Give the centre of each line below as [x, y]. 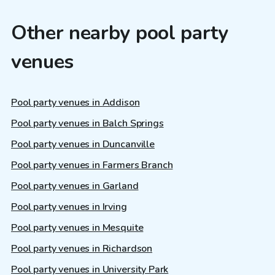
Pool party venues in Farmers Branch [92, 165]
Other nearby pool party [120, 33]
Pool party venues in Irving [69, 207]
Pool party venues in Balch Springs [87, 124]
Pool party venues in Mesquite [77, 228]
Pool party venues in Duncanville [83, 145]
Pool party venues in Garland [75, 186]
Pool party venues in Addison [76, 103]
